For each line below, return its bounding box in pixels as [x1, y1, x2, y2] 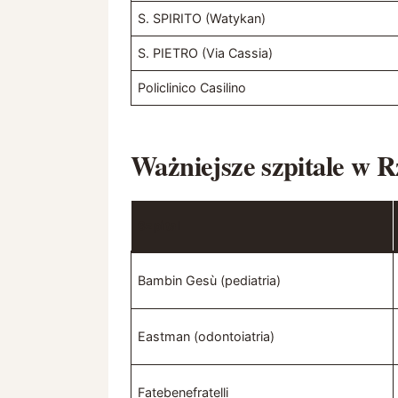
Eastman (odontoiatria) [138, 329, 275, 345]
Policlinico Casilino [138, 80, 247, 96]
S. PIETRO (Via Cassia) [138, 45, 274, 61]
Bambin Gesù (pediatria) [138, 273, 282, 289]
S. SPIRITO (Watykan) [138, 11, 267, 27]
